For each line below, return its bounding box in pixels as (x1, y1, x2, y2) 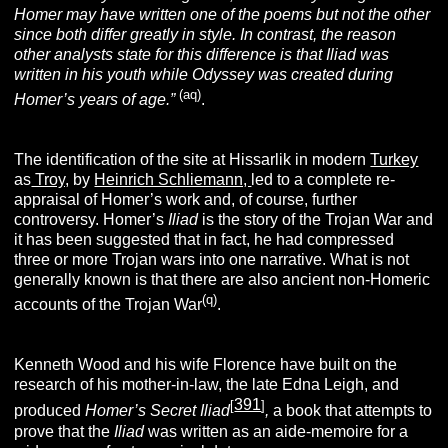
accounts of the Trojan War (14, 296, 203, 314)
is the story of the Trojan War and (198, 211, 434, 228)
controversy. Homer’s (14, 211, 169, 228)
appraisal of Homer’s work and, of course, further (14, 191, 358, 208)
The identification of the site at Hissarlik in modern (14, 151, 371, 168)
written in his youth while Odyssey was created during (14, 65, 394, 83)
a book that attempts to (269, 402, 433, 420)
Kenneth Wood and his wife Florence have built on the (14, 356, 398, 374)
